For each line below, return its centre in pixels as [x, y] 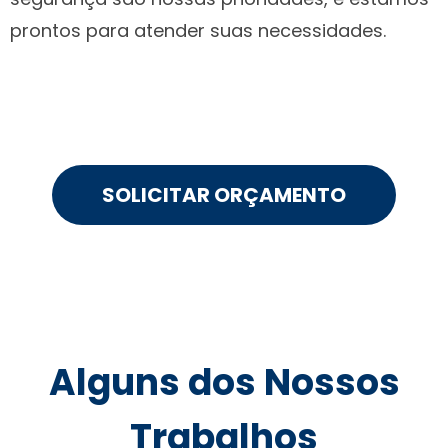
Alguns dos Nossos [224, 382]
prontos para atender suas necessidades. [198, 30]
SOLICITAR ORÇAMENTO [224, 194]
